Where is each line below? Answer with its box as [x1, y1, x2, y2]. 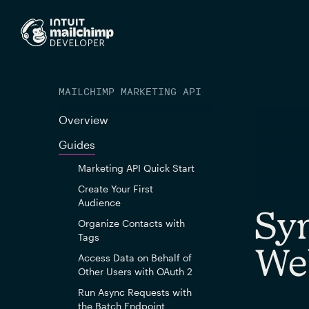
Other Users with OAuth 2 [77, 266, 192, 277]
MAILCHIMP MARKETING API [58, 86, 201, 98]
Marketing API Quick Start [77, 162, 195, 174]
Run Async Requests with [77, 286, 192, 298]
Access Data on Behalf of [77, 252, 192, 263]
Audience [77, 197, 121, 208]
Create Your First [77, 183, 153, 195]
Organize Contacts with [77, 217, 185, 229]
